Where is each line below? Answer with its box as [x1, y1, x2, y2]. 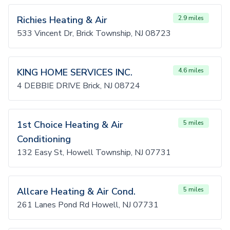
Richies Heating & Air [17, 14, 107, 26]
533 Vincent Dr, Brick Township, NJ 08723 [17, 28, 171, 39]
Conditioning [17, 133, 71, 145]
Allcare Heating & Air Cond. [17, 185, 136, 198]
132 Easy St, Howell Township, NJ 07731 [17, 147, 171, 158]
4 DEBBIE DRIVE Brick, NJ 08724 [17, 80, 140, 91]
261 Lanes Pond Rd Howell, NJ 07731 [17, 199, 159, 210]
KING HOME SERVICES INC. [17, 66, 132, 79]
